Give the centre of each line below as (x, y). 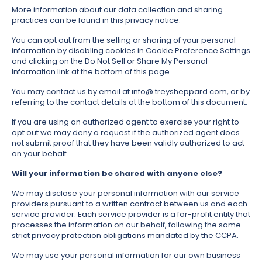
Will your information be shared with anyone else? (117, 174)
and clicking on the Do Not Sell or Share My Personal (110, 61)
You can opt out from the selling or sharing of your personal (124, 40)
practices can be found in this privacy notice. (96, 20)
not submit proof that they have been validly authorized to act (128, 143)
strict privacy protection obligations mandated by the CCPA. (125, 236)
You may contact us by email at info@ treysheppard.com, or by (131, 92)
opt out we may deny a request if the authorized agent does (126, 133)
